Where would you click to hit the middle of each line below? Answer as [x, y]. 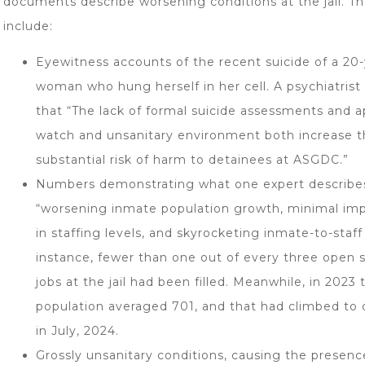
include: [28, 26]
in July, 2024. [77, 331]
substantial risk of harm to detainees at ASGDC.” [192, 160]
